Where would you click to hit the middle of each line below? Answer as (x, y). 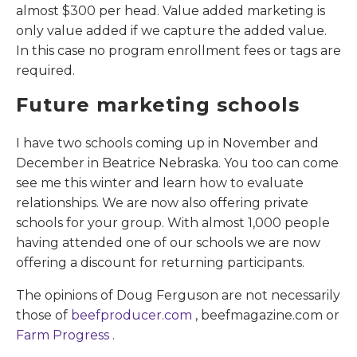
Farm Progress (64, 335)
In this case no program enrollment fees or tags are (178, 50)
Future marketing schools (158, 104)
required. (45, 70)
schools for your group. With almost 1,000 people (173, 222)
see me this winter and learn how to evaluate (160, 182)
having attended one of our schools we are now (168, 242)
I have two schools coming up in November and (167, 143)
